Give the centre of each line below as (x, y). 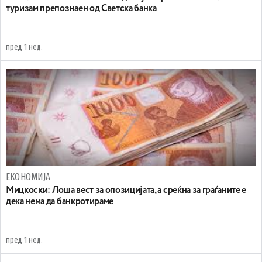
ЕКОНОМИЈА (28, 177)
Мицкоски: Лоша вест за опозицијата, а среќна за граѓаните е (126, 191)
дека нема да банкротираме (60, 202)
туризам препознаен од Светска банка (81, 9)
